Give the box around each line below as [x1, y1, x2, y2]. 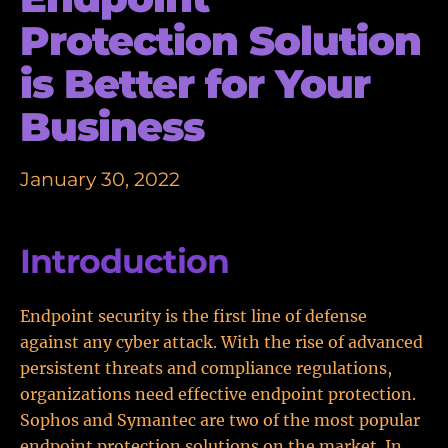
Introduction [20, 241, 230, 281]
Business [20, 102, 205, 151]
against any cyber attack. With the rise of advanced [20, 332, 423, 352]
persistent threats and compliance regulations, [20, 358, 392, 378]
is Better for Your [20, 59, 371, 108]
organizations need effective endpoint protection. [20, 384, 416, 404]
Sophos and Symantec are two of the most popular [20, 410, 420, 430]
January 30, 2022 [20, 167, 180, 191]
